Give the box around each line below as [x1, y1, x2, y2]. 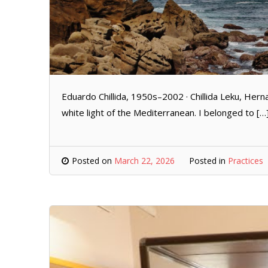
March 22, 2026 [114, 155, 175, 166]
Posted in [189, 155, 228, 166]
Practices [228, 155, 263, 166]
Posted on [72, 155, 114, 166]
